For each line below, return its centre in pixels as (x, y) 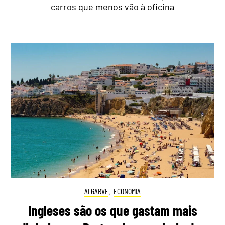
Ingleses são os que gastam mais (113, 210)
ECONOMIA (127, 191)
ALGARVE (97, 191)
